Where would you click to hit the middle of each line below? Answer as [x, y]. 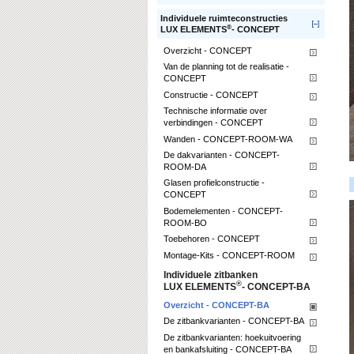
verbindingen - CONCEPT [213, 123]
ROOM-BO [185, 222]
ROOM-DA [185, 166]
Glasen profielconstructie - [214, 183]
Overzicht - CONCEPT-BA [217, 305]
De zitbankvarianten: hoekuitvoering [232, 337]
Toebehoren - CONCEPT [212, 239]
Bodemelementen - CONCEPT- [223, 211]
